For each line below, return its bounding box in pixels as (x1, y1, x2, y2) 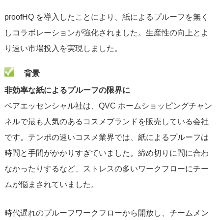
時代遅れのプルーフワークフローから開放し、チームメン (4, 209, 209, 218)
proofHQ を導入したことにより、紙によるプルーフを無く (4, 13, 209, 22)
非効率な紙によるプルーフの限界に (4, 86, 130, 95)
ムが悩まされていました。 (4, 180, 99, 189)
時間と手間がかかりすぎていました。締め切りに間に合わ (4, 149, 209, 158)
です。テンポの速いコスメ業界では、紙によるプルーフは (4, 133, 209, 142)
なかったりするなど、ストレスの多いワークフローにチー (4, 165, 209, 173)
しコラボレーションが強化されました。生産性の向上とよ (4, 28, 209, 37)
